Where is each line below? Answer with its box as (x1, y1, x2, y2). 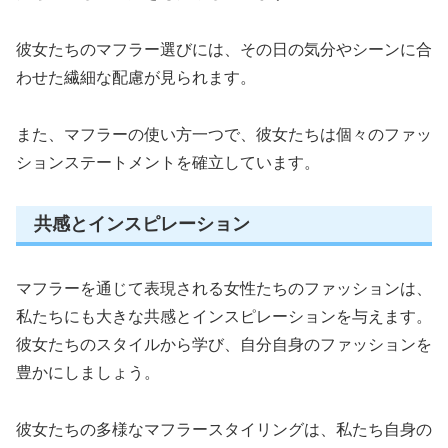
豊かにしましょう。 (16, 364, 160, 382)
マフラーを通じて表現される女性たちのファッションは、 (16, 280, 432, 298)
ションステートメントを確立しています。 (16, 153, 320, 171)
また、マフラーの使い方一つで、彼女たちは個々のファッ (16, 125, 432, 143)
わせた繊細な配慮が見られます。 (16, 69, 256, 87)
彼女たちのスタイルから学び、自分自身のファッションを (16, 336, 432, 354)
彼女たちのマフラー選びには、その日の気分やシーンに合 (16, 41, 432, 59)
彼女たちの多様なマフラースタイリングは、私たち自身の (16, 421, 432, 439)
